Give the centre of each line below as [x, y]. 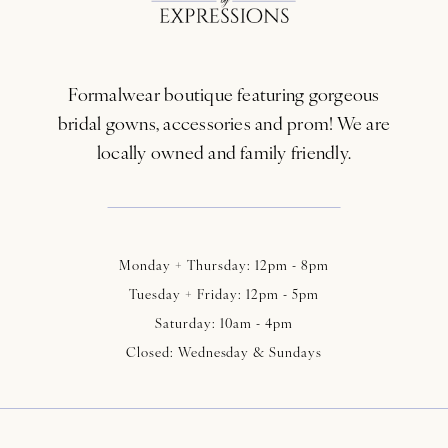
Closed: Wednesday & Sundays [224, 351]
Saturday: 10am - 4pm [224, 322]
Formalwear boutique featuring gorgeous [224, 94]
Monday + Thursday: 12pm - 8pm [224, 264]
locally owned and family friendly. [224, 152]
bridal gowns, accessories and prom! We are [224, 123]
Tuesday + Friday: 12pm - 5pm [224, 293]
